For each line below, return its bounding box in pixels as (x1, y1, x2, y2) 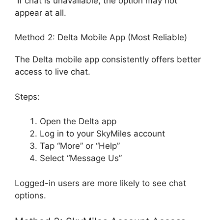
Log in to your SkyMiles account (40, 129, 165, 138)
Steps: (15, 91, 40, 102)
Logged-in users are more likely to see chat (15, 178, 186, 188)
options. (15, 190, 46, 200)
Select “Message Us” (40, 153, 122, 163)
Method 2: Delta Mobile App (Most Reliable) (15, 32, 187, 42)
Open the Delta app (40, 116, 116, 126)
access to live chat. (15, 67, 90, 77)
